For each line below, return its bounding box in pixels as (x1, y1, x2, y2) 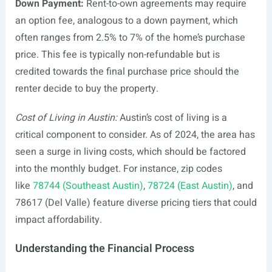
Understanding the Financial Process (15, 240, 194, 257)
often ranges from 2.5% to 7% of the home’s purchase (15, 30, 245, 45)
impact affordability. (15, 212, 102, 227)
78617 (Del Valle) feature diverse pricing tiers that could (15, 195, 257, 210)
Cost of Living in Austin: (15, 110, 117, 125)
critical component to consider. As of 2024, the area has (15, 127, 255, 142)
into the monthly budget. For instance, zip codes (15, 161, 222, 176)
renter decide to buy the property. (15, 81, 158, 96)
